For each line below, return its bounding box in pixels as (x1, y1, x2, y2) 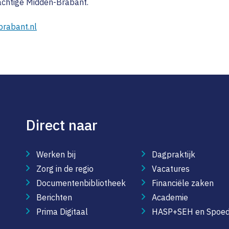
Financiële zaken (152, 178, 214, 189)
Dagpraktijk (152, 149, 196, 160)
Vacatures (152, 164, 190, 174)
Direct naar (26, 116, 98, 135)
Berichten (36, 192, 72, 203)
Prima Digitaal (36, 207, 88, 217)
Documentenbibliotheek (36, 178, 126, 189)
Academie (152, 192, 189, 203)
